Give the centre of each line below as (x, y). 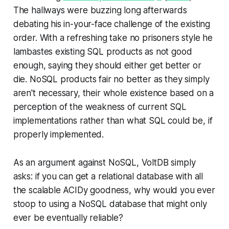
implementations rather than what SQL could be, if (113, 120)
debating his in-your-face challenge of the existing (112, 24)
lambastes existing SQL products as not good (102, 51)
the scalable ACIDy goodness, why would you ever (114, 190)
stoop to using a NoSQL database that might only (110, 204)
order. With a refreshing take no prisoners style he (113, 38)
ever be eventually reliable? (68, 217)
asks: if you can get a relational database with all (108, 176)
